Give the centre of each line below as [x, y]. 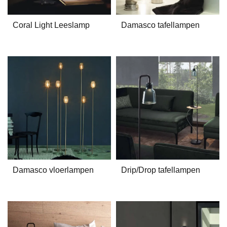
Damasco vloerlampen [53, 170]
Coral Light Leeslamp [51, 25]
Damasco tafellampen [160, 25]
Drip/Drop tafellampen [161, 170]
